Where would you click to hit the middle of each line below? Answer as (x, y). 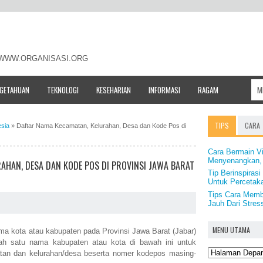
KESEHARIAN (114, 90)
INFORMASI (164, 90)
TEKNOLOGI (63, 90)
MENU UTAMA (231, 230)
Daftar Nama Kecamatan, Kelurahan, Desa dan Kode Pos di (101, 125)
